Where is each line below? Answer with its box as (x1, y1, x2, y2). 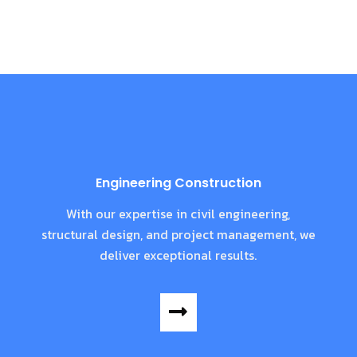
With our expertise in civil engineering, (66, 203, 291, 223)
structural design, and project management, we (41, 224, 316, 244)
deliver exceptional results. (100, 245, 257, 265)
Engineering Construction (95, 173, 261, 192)
